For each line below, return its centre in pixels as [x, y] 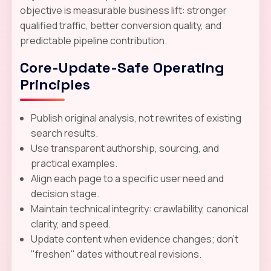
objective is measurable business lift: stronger [123, 10]
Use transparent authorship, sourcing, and [125, 148]
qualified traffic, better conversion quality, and [120, 25]
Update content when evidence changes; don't [134, 239]
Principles [55, 84]
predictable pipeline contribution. [93, 40]
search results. [64, 133]
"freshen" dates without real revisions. [116, 254]
